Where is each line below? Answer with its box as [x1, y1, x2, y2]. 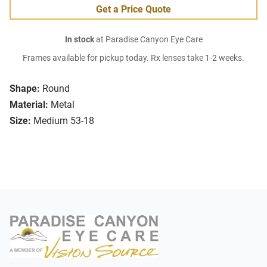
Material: [10, 99, 48, 111]
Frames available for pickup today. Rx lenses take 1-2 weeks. [23, 53, 244, 64]
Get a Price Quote [96, 4, 171, 15]
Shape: [10, 83, 40, 95]
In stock [64, 35, 94, 45]
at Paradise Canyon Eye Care [94, 35, 203, 45]
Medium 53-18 [33, 115, 94, 127]
